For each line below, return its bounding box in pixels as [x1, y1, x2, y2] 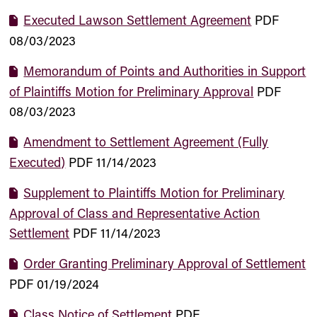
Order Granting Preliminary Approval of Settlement [23, 255, 306, 272]
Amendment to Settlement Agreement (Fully [23, 133, 269, 150]
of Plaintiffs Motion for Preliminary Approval [9, 83, 254, 100]
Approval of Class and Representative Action [9, 204, 260, 221]
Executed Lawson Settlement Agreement [23, 11, 252, 28]
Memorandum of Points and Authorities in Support [23, 62, 306, 79]
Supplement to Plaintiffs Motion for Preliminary [23, 184, 285, 201]
